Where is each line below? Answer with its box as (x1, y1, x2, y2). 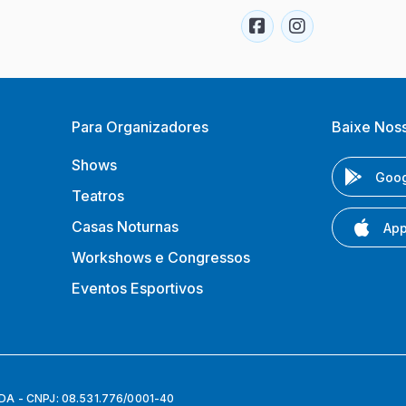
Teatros (72, 187, 124, 205)
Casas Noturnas (72, 217, 179, 236)
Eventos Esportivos (72, 279, 203, 297)
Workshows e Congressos (72, 248, 250, 266)
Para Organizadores (72, 118, 208, 136)
